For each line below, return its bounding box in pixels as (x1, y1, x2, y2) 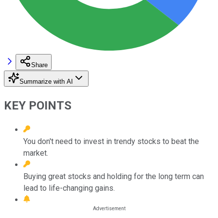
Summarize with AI (19, 77, 73, 85)
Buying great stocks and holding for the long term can (23, 171, 204, 181)
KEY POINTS (4, 98, 72, 112)
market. (23, 148, 48, 158)
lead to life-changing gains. (23, 183, 115, 193)
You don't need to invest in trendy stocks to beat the (23, 136, 199, 146)
